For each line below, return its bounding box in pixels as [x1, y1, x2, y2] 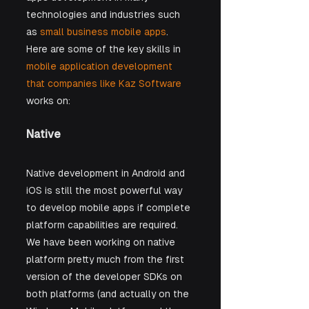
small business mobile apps [40, 26, 166, 37]
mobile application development [26, 60, 175, 72]
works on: [26, 94, 70, 106]
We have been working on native [26, 236, 178, 248]
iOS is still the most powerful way [26, 184, 185, 196]
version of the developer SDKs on [26, 270, 185, 282]
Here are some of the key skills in [26, 43, 183, 54]
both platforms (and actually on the [26, 288, 192, 299]
